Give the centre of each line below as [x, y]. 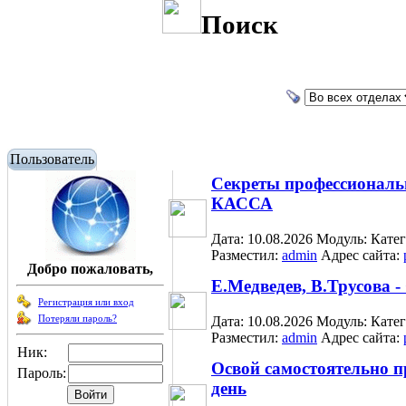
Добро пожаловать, [90, 269]
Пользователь [52, 159]
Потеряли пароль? [77, 318]
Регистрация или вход [86, 302]
